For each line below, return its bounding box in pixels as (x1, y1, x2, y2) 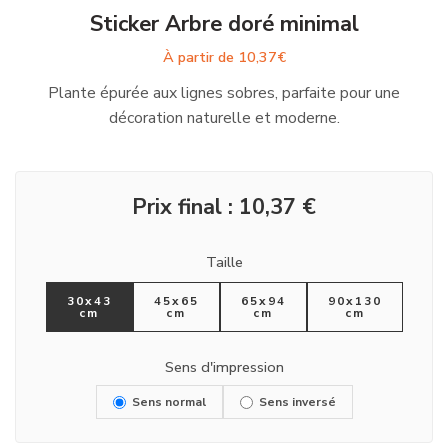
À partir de (162, 47, 238, 67)
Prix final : (132, 192, 239, 222)
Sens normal (131, 394, 206, 410)
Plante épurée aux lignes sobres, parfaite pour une (48, 82, 400, 104)
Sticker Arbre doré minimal (89, 9, 359, 39)
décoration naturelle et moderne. (108, 107, 340, 129)
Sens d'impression (164, 357, 284, 377)
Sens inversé (258, 394, 336, 410)
